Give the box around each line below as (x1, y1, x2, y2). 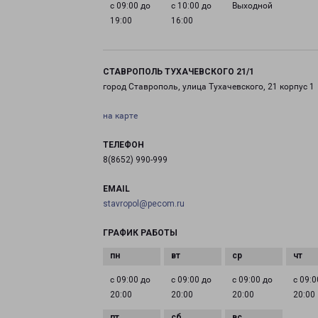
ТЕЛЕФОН (103, 140, 144, 150)
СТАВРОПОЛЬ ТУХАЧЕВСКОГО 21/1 (103, 67, 254, 77)
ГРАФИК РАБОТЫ (103, 228, 177, 238)
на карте (103, 111, 138, 121)
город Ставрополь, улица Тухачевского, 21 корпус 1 (103, 82, 314, 92)
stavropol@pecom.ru (103, 199, 185, 209)
